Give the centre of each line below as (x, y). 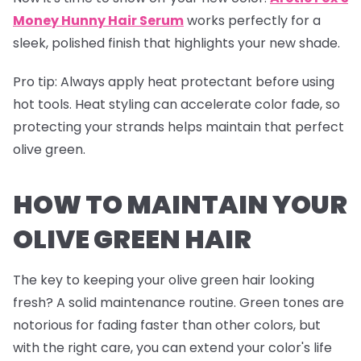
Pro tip (34, 82)
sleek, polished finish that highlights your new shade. (176, 44)
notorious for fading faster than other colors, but (167, 326)
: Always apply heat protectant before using (195, 82)
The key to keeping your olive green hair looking (164, 280)
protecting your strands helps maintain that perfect (178, 127)
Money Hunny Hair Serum (98, 21)
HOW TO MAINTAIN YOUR (180, 205)
